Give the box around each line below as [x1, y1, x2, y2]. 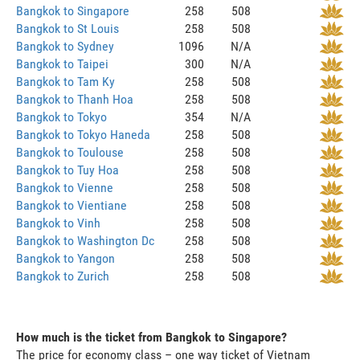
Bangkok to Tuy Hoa [16, 162, 119, 178]
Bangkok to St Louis [16, 20, 119, 36]
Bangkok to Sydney [16, 38, 114, 54]
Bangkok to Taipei [16, 55, 108, 72]
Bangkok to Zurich [16, 268, 109, 284]
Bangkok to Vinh [16, 215, 100, 231]
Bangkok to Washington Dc [16, 232, 154, 248]
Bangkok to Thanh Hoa [16, 91, 133, 107]
